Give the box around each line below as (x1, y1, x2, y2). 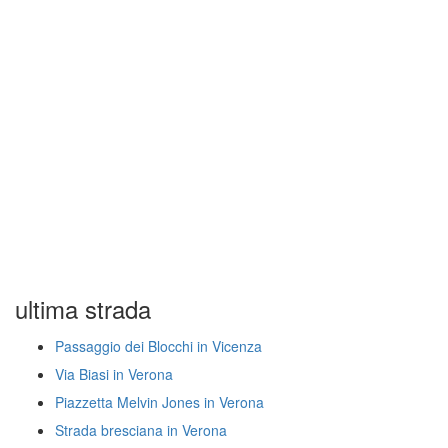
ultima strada (15, 291, 151, 326)
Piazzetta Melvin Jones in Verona (55, 392, 264, 412)
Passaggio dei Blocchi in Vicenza (55, 336, 262, 356)
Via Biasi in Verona (55, 364, 173, 384)
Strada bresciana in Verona (55, 420, 227, 440)
